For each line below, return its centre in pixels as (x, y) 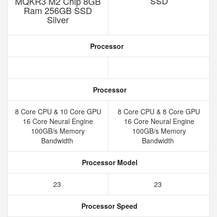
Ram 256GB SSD (58, 10)
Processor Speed (108, 206)
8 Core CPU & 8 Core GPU (159, 111)
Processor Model (108, 162)
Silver (58, 19)
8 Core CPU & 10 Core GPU (58, 111)
